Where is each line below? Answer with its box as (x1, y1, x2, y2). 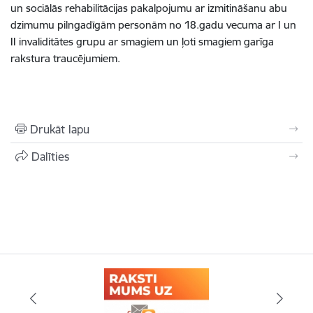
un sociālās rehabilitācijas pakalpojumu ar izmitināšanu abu (10, 1, 287, 15)
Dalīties (31, 150, 69, 164)
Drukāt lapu (30, 122, 89, 137)
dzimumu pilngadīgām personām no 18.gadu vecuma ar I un (10, 18, 296, 32)
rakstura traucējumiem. (10, 52, 120, 66)
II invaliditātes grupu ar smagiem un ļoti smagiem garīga (10, 35, 274, 49)
